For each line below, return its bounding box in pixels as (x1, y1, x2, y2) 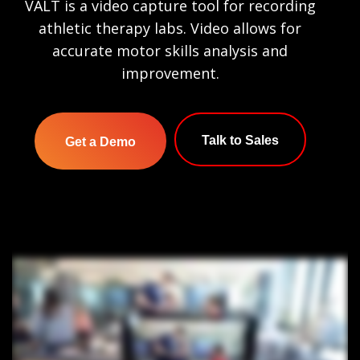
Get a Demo (64, 135, 136, 149)
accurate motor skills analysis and (52, 41, 288, 61)
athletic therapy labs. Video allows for (39, 18, 301, 39)
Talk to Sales (201, 133, 279, 148)
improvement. (121, 63, 219, 84)
